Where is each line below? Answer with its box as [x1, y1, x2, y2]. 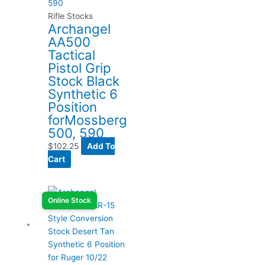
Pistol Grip [48, 59, 112, 76]
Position [48, 98, 98, 115]
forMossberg [48, 111, 128, 128]
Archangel [48, 20, 111, 37]
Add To [87, 141, 115, 151]
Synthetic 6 [48, 85, 118, 102]
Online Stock [48, 196, 92, 205]
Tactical [48, 46, 96, 63]
